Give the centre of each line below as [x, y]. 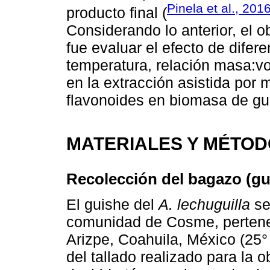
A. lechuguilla [204, 205]
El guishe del [112, 205]
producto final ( [117, 13]
